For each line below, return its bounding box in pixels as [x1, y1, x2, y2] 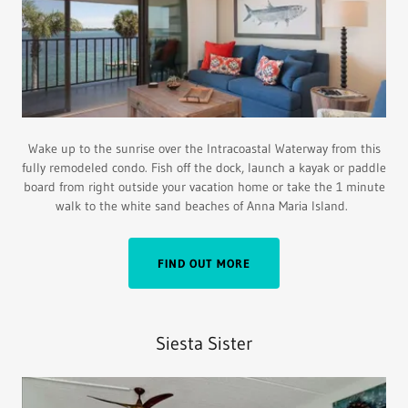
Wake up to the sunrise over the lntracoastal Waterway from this [27, 140, 381, 158]
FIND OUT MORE [158, 256, 250, 271]
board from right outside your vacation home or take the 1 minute [23, 178, 385, 196]
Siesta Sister [156, 332, 252, 355]
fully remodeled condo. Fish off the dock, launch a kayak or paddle [22, 159, 386, 177]
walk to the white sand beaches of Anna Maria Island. [55, 198, 353, 215]
